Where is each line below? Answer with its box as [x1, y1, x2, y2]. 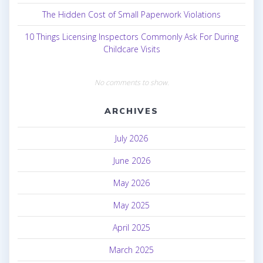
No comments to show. [94, 77, 169, 87]
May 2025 [113, 199, 150, 211]
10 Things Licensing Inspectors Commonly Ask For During [25, 31, 238, 42]
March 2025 [109, 244, 154, 255]
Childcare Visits [103, 43, 160, 55]
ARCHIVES [104, 105, 159, 116]
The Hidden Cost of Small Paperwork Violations [42, 8, 221, 20]
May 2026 [113, 177, 150, 188]
